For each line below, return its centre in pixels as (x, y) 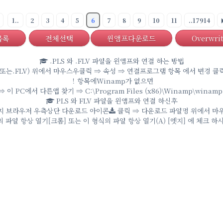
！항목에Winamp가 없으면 (111, 80)
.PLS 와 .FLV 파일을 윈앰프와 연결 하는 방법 (116, 60)
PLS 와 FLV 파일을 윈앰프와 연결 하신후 (116, 100)
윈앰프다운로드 (131, 38)
